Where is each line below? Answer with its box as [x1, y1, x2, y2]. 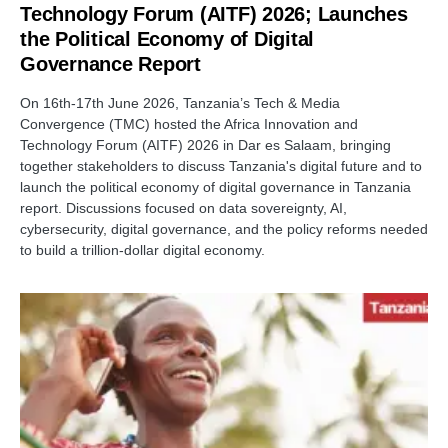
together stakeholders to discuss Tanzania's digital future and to [20, 157, 422, 174]
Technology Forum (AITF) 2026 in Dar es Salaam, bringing [20, 136, 391, 153]
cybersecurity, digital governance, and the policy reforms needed [20, 220, 428, 237]
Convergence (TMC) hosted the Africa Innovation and [20, 115, 358, 132]
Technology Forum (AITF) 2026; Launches [20, 2, 408, 25]
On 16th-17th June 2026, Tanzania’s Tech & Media [20, 94, 340, 111]
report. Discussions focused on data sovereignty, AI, [20, 199, 347, 216]
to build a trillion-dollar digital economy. [20, 241, 265, 258]
